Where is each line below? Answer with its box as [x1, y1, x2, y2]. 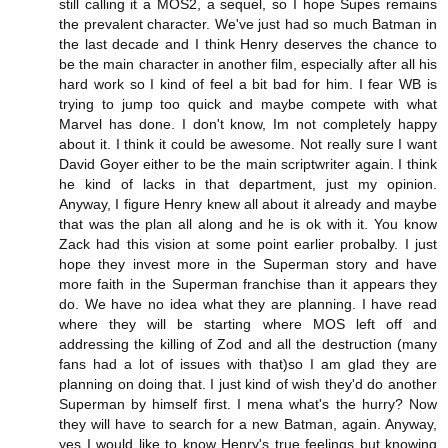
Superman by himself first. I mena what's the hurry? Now [59, 396, 437, 413]
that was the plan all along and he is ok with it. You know [59, 216, 437, 233]
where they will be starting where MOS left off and [59, 316, 437, 333]
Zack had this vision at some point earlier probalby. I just [59, 236, 437, 253]
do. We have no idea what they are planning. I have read [59, 296, 437, 313]
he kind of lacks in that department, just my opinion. [59, 176, 437, 193]
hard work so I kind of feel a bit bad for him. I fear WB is [59, 76, 437, 93]
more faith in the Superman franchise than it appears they [59, 276, 437, 293]
